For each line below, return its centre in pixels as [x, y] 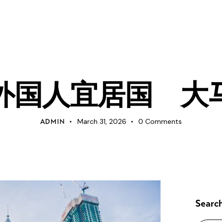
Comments [164, 121]
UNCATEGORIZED [111, 63]
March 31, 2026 [102, 121]
